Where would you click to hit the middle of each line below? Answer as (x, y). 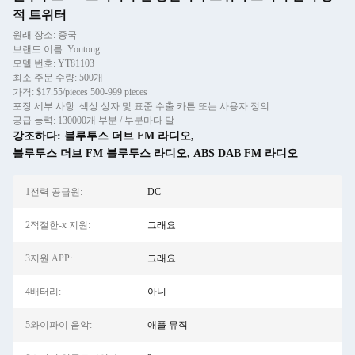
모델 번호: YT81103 (53, 63)
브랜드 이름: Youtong (56, 49)
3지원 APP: (49, 258)
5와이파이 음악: (59, 325)
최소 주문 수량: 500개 (58, 78)
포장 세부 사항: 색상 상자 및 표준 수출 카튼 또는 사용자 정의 (141, 106)
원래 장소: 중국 (45, 35)
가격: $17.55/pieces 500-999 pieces (80, 92)
